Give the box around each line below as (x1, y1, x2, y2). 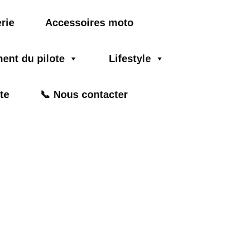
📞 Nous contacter (40, 89, 128, 100)
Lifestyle (108, 53, 151, 64)
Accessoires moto (45, 17, 133, 28)
